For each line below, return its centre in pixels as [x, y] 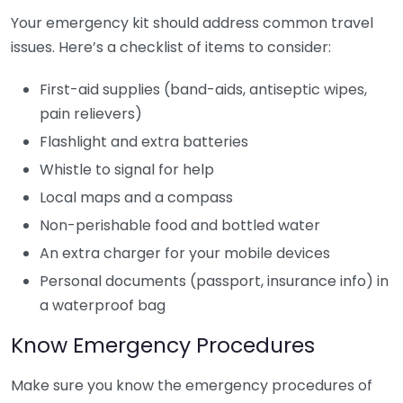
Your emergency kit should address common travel [192, 23]
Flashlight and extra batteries [144, 142]
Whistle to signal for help [127, 170]
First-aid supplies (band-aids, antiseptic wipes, [203, 90]
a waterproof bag [103, 305]
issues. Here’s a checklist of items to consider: [171, 47]
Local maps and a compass [136, 197]
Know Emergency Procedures [163, 345]
